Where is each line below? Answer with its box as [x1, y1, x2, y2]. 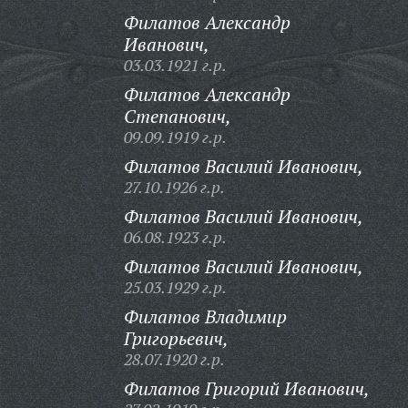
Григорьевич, [123, 326, 229, 351]
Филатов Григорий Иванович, [123, 376, 370, 401]
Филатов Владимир [123, 304, 287, 329]
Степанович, [123, 104, 231, 128]
